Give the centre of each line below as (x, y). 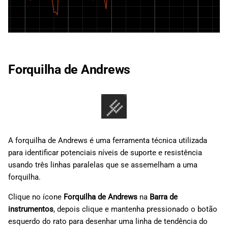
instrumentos (31, 209)
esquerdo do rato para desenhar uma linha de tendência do (108, 221)
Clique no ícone (36, 197)
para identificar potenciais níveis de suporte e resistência (105, 152)
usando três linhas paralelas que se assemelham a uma (103, 165)
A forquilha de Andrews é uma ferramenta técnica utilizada (108, 140)
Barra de (164, 197)
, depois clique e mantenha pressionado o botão (135, 209)
